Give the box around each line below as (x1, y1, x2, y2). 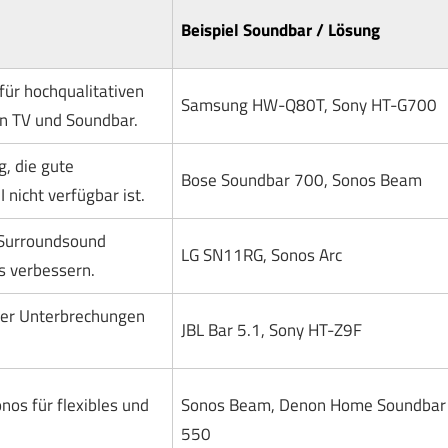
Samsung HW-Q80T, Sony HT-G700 (180, 92, 437, 119)
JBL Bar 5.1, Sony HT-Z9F (180, 317, 362, 344)
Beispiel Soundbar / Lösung (180, 17, 380, 44)
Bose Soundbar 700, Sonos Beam (180, 167, 422, 194)
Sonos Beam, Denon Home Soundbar (180, 392, 446, 419)
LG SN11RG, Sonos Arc (180, 242, 342, 269)
